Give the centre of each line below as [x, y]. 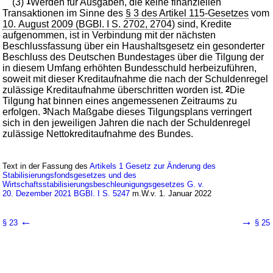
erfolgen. [23, 112]
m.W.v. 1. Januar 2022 [171, 193]
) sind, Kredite [202, 24]
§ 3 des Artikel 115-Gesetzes [187, 13]
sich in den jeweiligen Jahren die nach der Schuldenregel [127, 122]
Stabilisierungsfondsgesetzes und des [70, 175]
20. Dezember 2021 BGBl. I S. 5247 [66, 193]
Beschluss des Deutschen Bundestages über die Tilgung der [133, 57]
